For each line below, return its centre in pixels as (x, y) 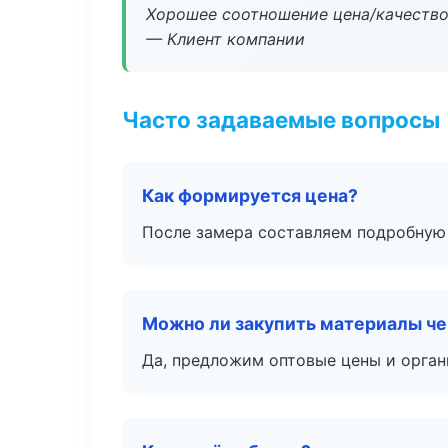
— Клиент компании (225, 39)
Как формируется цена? (250, 195)
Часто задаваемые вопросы (281, 119)
